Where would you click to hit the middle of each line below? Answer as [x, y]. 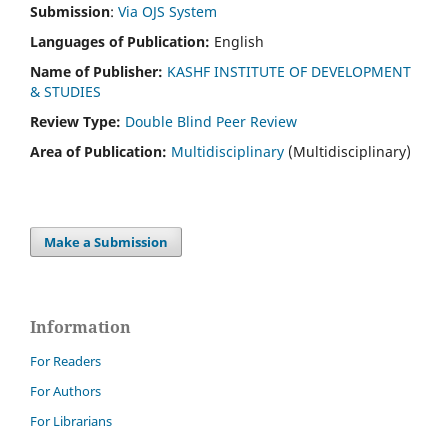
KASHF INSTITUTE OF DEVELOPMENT [289, 71]
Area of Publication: [100, 151]
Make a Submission [106, 241]
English [239, 41]
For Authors [65, 391]
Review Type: [77, 121]
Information [80, 326]
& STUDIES [65, 91]
